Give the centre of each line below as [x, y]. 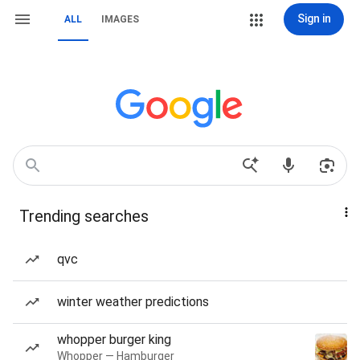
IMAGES [120, 19]
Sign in [314, 18]
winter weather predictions [133, 302]
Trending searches [84, 216]
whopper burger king [114, 340]
